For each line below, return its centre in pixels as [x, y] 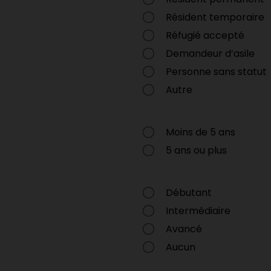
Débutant [189, 193]
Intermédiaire [198, 211]
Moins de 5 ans [201, 132]
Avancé [184, 229]
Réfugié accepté [205, 35]
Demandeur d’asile [210, 54]
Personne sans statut [216, 72]
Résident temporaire [215, 17]
